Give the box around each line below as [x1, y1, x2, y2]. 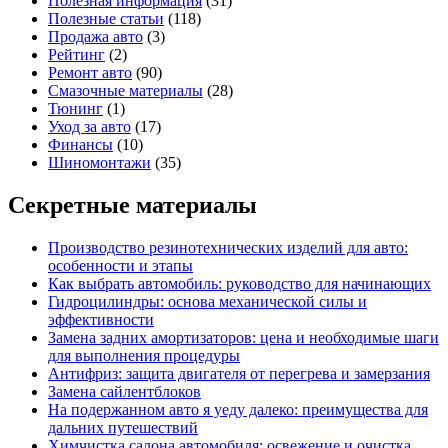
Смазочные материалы [48, 82, 203, 100]
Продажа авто [48, 28, 143, 46]
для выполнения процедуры [48, 347, 240, 365]
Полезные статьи [48, 10, 164, 28]
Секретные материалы [8, 192, 257, 219]
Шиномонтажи [48, 154, 151, 172]
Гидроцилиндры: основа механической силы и [48, 293, 367, 311]
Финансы [48, 136, 113, 154]
